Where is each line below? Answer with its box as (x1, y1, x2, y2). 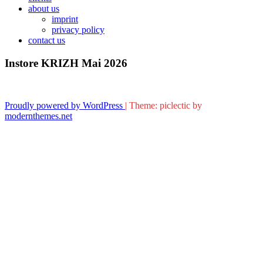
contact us (28, 35, 65, 45)
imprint (52, 14, 78, 24)
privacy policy (52, 25, 104, 35)
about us (28, 4, 59, 14)
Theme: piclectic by (129, 100, 202, 111)
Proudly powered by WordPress (5, 100, 125, 111)
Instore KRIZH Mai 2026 (5, 56, 127, 69)
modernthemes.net (5, 111, 72, 122)
